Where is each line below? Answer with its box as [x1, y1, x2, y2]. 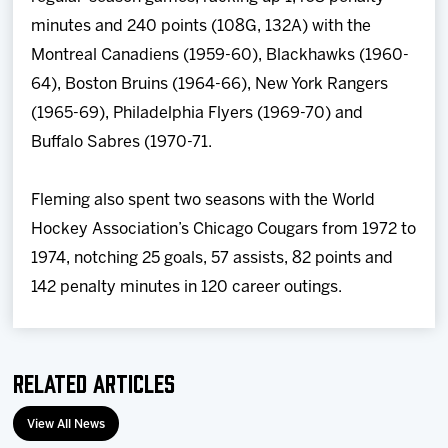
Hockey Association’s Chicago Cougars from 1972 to [31, 222, 417, 237]
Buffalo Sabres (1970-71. [31, 135, 213, 150]
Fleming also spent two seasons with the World [31, 193, 376, 208]
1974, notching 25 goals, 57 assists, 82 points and [31, 251, 394, 266]
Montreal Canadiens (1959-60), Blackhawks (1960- [31, 48, 410, 63]
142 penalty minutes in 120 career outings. [31, 280, 343, 295]
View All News [27, 419, 106, 430]
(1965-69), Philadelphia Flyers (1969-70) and [31, 106, 364, 121]
